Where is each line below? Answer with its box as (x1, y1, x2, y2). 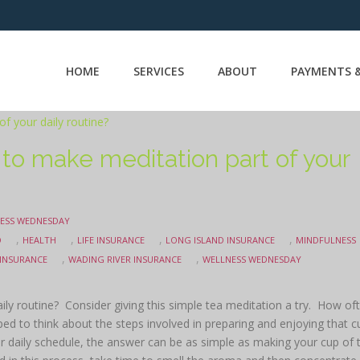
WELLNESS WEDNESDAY (202, 253, 301, 265)
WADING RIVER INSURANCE (68, 253, 182, 265)
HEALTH (22, 234, 56, 246)
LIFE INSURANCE (77, 234, 145, 246)
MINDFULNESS (296, 234, 356, 246)
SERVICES (133, 63, 184, 79)
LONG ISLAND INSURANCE (166, 234, 275, 246)
